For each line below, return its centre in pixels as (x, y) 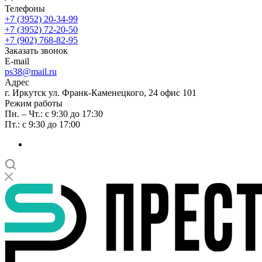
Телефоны (25, 8)
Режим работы (34, 103)
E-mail (17, 61)
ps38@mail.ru (31, 71)
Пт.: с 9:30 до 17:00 (42, 124)
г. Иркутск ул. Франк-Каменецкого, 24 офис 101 (101, 92)
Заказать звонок (36, 50)
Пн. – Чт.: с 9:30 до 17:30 (54, 113)
